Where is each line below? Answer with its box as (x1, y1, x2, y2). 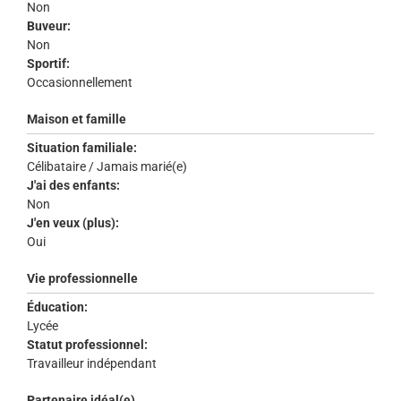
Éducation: (27, 300, 88, 315)
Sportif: (27, 56, 70, 72)
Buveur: (27, 19, 71, 34)
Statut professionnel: (27, 337, 148, 353)
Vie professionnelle (27, 271, 138, 286)
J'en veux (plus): (27, 216, 119, 231)
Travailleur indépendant (27, 356, 159, 371)
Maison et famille (27, 112, 126, 127)
